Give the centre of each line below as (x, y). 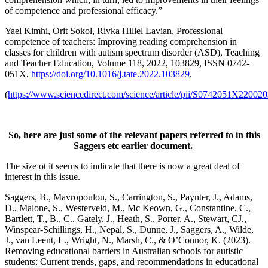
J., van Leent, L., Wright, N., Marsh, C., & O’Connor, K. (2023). (128, 240)
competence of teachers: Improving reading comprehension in (121, 41)
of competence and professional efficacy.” (85, 10)
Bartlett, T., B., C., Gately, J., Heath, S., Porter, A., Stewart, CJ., (126, 218)
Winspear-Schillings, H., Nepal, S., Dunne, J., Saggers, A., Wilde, (129, 229)
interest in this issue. (42, 176)
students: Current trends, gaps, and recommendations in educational (132, 261)
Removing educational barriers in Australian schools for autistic (124, 251)
